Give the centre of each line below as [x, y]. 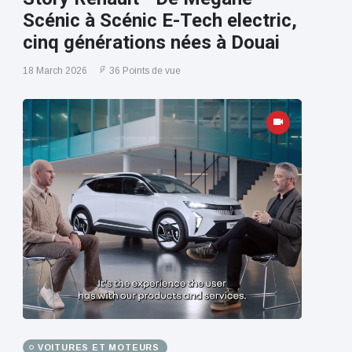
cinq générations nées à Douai [151, 43]
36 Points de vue [145, 71]
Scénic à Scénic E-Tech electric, [159, 21]
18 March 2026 [55, 71]
